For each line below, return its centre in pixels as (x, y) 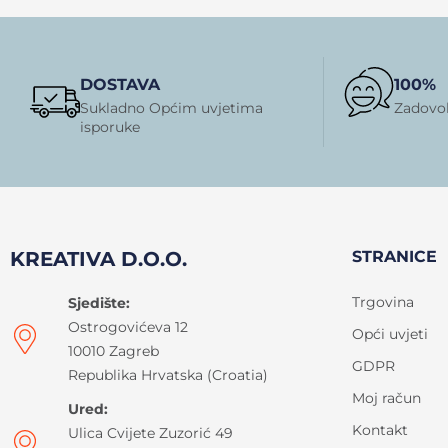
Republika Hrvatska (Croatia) (167, 374)
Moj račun (386, 397)
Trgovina (383, 301)
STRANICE (394, 256)
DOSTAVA (120, 84)
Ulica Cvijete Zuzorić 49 (150, 432)
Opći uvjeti (390, 333)
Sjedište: (98, 302)
